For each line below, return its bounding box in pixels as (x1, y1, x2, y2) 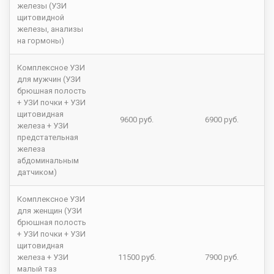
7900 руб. (205, 253, 239, 262)
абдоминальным (17, 156, 79, 166)
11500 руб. (117, 253, 156, 262)
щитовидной (17, 13, 64, 23)
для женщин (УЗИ (17, 206, 82, 216)
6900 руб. (205, 115, 239, 125)
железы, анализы (17, 24, 83, 34)
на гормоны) (17, 36, 64, 46)
